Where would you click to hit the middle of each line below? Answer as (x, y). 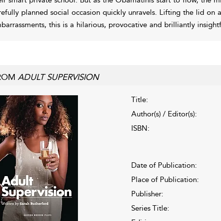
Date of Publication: (164, 165)
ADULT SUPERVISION (58, 77)
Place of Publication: (165, 179)
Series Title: (150, 208)
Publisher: (147, 194)
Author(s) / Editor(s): (164, 114)
